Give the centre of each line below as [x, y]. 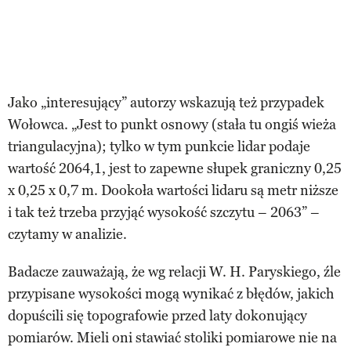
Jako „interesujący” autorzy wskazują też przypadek [166, 102]
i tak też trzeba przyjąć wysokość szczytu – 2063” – [164, 212]
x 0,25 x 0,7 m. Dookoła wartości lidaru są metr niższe [173, 190]
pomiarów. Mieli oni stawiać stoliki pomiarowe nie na [172, 337]
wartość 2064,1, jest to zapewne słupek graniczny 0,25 [175, 168]
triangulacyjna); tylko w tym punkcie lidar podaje [159, 146]
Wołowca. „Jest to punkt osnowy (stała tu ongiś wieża [172, 124]
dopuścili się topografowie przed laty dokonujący [157, 315]
